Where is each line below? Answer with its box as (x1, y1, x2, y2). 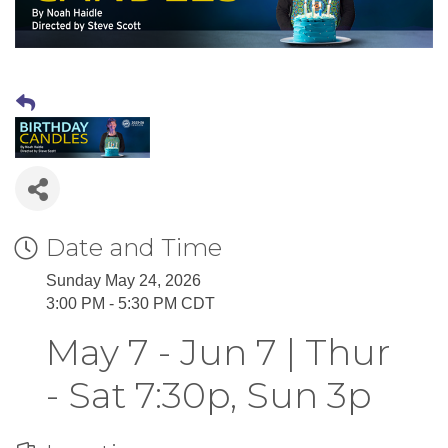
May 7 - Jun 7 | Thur (46, 330, 390, 375)
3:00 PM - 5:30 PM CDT (46, 295, 215, 313)
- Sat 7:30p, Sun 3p (46, 373, 372, 418)
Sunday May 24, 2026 (46, 272, 201, 290)
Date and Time (46, 233, 222, 263)
